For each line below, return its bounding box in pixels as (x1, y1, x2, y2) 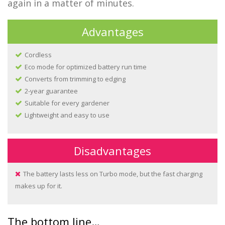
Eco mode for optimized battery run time (25, 62, 147, 71)
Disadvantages (74, 143, 151, 158)
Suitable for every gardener (25, 98, 109, 107)
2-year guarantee (25, 86, 78, 95)
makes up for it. (15, 181, 62, 190)
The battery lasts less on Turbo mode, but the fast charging (23, 169, 202, 178)
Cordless (25, 50, 52, 59)
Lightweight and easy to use (25, 110, 109, 120)
